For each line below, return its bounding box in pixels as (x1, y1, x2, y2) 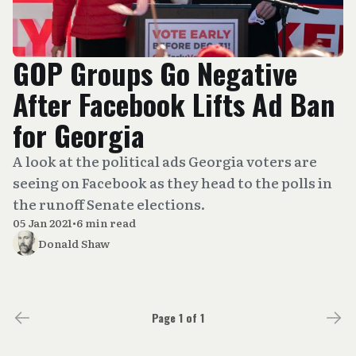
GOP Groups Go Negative (13, 52, 297, 94)
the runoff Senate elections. (13, 194, 205, 214)
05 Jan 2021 (13, 215, 72, 230)
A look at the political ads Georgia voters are (13, 151, 317, 171)
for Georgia (13, 114, 145, 156)
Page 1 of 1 (152, 308, 204, 326)
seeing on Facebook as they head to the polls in (13, 172, 332, 192)
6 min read (76, 215, 136, 230)
